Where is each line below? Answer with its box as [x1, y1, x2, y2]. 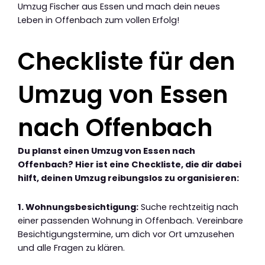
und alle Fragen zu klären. [18, 241, 125, 254]
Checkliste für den [18, 44, 235, 78]
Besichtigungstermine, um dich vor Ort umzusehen [18, 228, 234, 240]
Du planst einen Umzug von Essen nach [18, 144, 195, 157]
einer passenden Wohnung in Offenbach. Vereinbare [18, 214, 243, 227]
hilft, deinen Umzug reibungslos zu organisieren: [18, 172, 239, 184]
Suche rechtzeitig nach [138, 201, 238, 213]
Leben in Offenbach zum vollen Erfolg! [18, 14, 179, 26]
